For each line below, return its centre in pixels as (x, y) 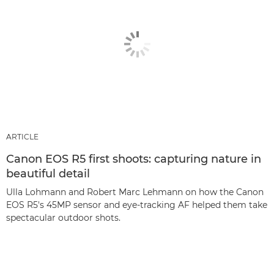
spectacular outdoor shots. (63, 218)
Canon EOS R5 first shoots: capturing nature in (134, 159)
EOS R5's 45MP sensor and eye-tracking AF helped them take (137, 205)
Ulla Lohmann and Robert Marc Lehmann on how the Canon (135, 192)
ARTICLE (22, 137)
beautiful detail (48, 174)
